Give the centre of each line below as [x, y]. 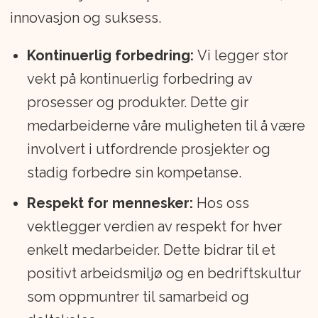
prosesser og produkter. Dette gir [137, 103]
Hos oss [221, 203]
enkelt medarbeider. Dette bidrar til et [151, 250]
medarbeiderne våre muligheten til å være [166, 126]
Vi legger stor [241, 56]
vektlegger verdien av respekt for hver [154, 227]
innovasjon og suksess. [85, 18]
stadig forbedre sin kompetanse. [134, 173]
